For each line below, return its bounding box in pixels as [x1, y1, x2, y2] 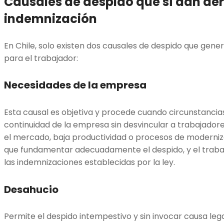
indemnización [4, 10, 97, 27]
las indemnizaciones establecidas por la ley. [4, 156, 175, 168]
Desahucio [4, 182, 58, 196]
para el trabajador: [4, 52, 78, 64]
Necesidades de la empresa [4, 78, 146, 92]
